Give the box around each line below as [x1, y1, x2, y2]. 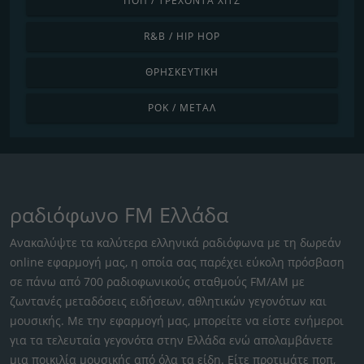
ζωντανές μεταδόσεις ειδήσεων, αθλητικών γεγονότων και [10, 292, 327, 309]
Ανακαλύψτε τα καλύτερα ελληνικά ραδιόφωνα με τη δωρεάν [10, 234, 341, 250]
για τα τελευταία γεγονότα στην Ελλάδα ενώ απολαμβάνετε [10, 331, 333, 348]
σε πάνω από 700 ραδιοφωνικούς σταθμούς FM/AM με [10, 273, 305, 289]
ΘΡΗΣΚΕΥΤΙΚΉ [145, 64, 219, 79]
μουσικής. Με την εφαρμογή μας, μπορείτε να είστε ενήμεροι [10, 312, 344, 328]
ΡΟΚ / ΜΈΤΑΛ [148, 100, 216, 115]
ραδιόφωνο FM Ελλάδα [10, 200, 228, 228]
